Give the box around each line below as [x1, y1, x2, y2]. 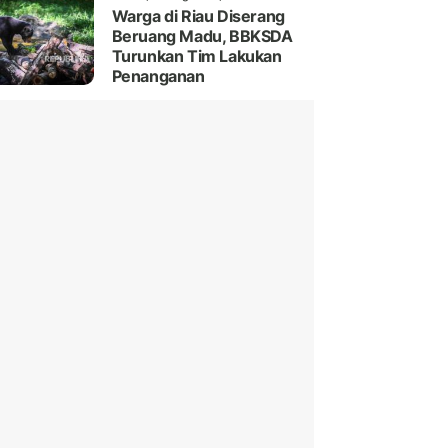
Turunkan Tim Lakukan [111, 46, 282, 67]
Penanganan [111, 66, 205, 87]
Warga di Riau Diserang [111, 6, 285, 27]
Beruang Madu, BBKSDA [111, 26, 293, 47]
